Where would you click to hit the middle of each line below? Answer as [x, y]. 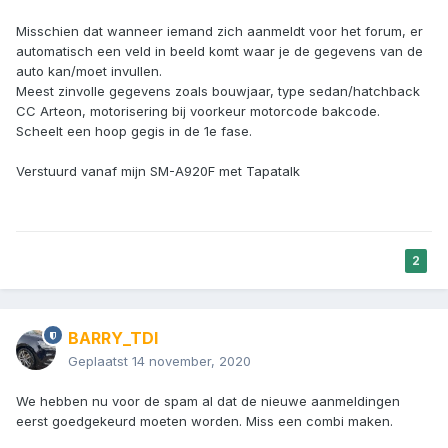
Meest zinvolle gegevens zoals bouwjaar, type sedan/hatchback [218, 91]
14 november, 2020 [191, 361]
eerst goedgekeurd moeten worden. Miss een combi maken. [204, 421]
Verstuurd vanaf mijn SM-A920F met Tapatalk [158, 171]
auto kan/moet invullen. [89, 71]
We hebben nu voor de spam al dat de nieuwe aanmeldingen [208, 401]
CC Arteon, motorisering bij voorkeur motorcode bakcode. [198, 111]
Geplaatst [100, 361]
